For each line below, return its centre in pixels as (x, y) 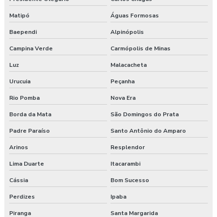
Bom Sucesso (130, 180)
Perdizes (22, 197)
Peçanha (122, 82)
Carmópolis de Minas (140, 49)
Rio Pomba (24, 98)
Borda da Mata (30, 115)
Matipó (19, 16)
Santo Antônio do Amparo (148, 131)
